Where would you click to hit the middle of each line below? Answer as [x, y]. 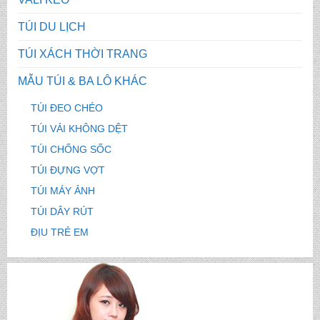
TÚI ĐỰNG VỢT [67, 170]
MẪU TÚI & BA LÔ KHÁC [82, 81]
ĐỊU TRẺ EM [59, 232]
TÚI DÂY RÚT [62, 212]
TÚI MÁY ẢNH [62, 191]
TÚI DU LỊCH [51, 27]
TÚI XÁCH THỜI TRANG [82, 54]
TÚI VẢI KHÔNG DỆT [79, 129]
